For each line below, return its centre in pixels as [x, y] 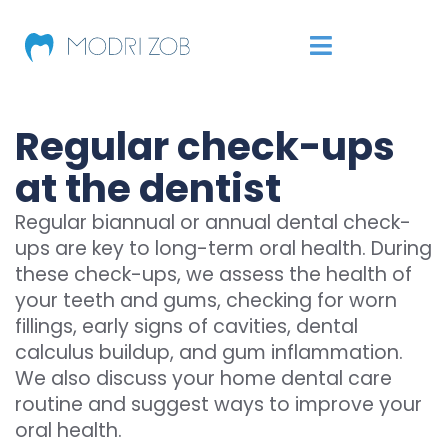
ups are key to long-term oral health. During [223, 248]
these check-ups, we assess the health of [213, 274]
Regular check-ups [205, 146]
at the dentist [148, 188]
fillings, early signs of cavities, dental [186, 326]
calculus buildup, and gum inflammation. [209, 352]
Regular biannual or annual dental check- [213, 222]
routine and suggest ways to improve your [218, 404]
